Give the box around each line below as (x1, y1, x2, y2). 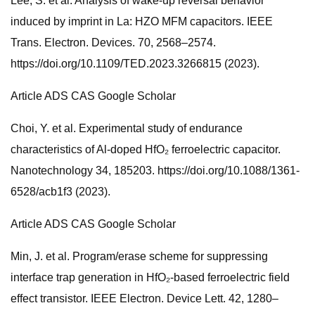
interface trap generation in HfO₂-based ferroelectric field (11, 271, 290, 283)
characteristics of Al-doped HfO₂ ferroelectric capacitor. (11, 143, 281, 155)
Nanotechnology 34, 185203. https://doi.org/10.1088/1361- (11, 165, 300, 176)
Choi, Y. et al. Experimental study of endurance (11, 122, 243, 134)
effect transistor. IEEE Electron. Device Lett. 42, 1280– (11, 292, 278, 304)
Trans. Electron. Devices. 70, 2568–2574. (11, 37, 216, 49)
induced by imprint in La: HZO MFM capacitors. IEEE (11, 15, 273, 27)
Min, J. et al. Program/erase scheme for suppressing (11, 250, 268, 262)
